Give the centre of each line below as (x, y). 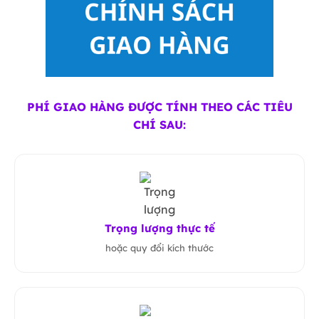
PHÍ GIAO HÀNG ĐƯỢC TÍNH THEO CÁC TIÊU (159, 107)
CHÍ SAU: (159, 125)
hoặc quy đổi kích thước (159, 248)
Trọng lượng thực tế (159, 228)
